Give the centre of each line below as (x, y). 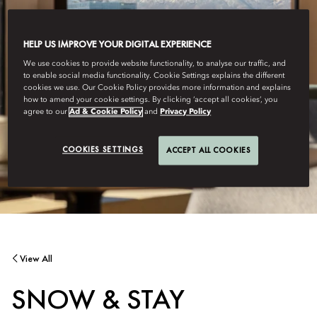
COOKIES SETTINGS (103, 150)
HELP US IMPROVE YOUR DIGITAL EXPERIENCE (118, 44)
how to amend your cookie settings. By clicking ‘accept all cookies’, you (151, 100)
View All (36, 259)
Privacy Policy (186, 112)
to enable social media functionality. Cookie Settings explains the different (154, 76)
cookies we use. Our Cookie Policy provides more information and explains (157, 88)
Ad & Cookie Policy (106, 112)
